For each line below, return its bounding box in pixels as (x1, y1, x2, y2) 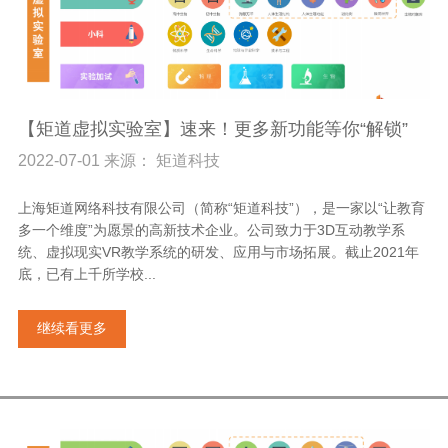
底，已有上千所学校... (17, 266, 156, 283)
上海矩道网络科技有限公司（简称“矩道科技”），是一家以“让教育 (17, 200, 425, 217)
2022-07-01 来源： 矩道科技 (17, 152, 220, 170)
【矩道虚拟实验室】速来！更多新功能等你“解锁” (17, 119, 408, 140)
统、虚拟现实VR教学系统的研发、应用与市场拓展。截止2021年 (17, 244, 419, 261)
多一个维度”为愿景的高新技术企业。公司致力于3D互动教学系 (17, 222, 405, 239)
